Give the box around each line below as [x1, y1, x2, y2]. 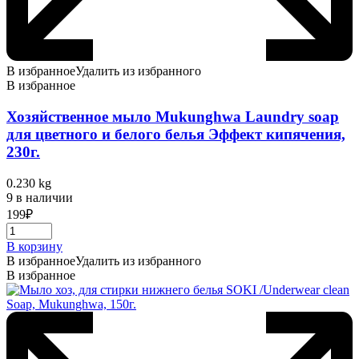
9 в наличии [6, 190, 73, 204]
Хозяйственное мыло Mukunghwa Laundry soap [6, 107, 339, 125]
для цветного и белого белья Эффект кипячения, [6, 125, 345, 143]
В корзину [6, 239, 63, 253]
